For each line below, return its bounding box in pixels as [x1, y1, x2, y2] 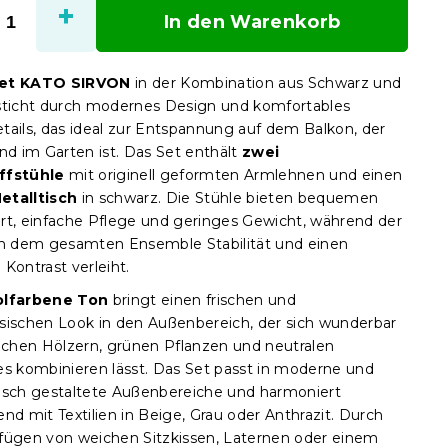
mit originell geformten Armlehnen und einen [64, 166, 403, 184]
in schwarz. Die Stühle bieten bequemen [77, 189, 379, 207]
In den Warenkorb [163, 11, 341, 33]
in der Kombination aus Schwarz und [130, 74, 402, 92]
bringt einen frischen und [108, 291, 297, 309]
